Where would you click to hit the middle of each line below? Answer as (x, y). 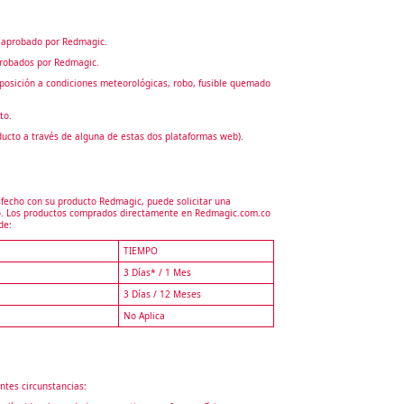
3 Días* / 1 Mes (157, 272)
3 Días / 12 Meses (162, 294)
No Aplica (144, 315)
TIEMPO (140, 250)
